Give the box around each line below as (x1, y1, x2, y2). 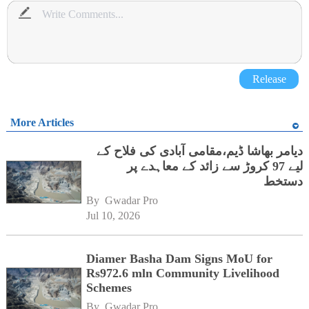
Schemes (86, 281, 132, 295)
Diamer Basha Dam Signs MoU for (86, 252, 273, 266)
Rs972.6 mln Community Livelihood (86, 266, 280, 280)
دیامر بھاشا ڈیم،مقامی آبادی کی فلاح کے (97, 144, 303, 159)
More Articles (10, 116, 74, 128)
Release (252, 72, 286, 85)
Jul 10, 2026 (86, 210, 141, 221)
